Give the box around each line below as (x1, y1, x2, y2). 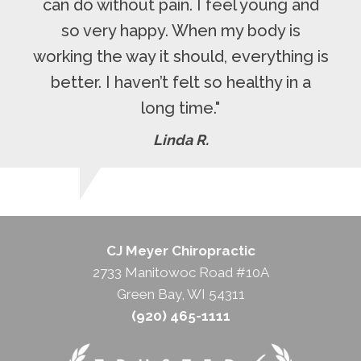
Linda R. (152, 131, 209, 148)
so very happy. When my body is (60, 20, 301, 40)
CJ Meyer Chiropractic (106, 242, 255, 259)
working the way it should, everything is (32, 46, 329, 66)
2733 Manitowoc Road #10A (92, 263, 269, 280)
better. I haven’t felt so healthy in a (50, 72, 311, 92)
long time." (141, 98, 220, 118)
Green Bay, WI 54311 (116, 285, 245, 302)
